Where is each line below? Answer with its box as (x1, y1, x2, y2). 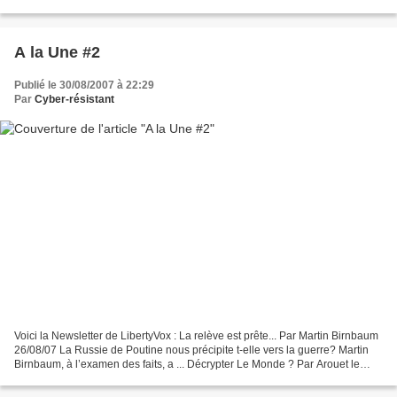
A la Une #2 (14, 43, 100, 61)
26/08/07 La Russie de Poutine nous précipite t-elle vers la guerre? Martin (14, 344, 369, 357)
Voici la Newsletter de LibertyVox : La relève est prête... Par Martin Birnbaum (14, 330, 378, 343)
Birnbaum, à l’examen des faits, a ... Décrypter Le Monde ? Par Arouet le (14, 358, 360, 371)
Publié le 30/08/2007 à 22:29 (14, 78, 154, 91)
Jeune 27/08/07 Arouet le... (14, 372, 144, 385)
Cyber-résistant (35, 92, 114, 105)
